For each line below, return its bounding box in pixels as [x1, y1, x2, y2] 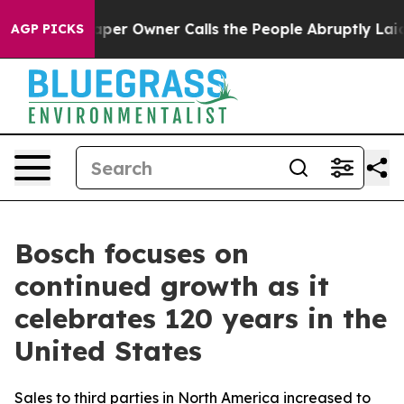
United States [14, 334, 202, 368]
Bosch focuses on [14, 236, 249, 271]
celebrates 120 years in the [14, 301, 387, 335]
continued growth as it [14, 269, 329, 303]
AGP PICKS [11, 21, 84, 37]
